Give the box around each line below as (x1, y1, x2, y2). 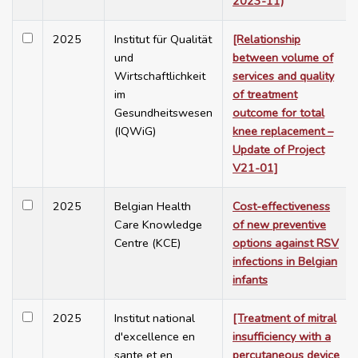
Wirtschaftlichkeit (114, 68, 205, 85)
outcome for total (233, 105, 324, 121)
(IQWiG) (114, 123, 156, 140)
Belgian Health (114, 198, 191, 215)
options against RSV (233, 235, 339, 252)
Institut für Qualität (114, 31, 212, 48)
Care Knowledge (114, 217, 202, 233)
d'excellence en (114, 328, 195, 345)
